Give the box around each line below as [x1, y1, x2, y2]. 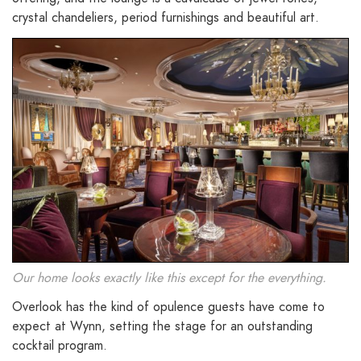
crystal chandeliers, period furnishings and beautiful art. [12, 8, 319, 27]
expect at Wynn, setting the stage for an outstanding [12, 317, 313, 336]
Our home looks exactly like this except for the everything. [12, 268, 326, 288]
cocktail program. [12, 336, 107, 355]
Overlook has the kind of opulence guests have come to [12, 297, 325, 317]
